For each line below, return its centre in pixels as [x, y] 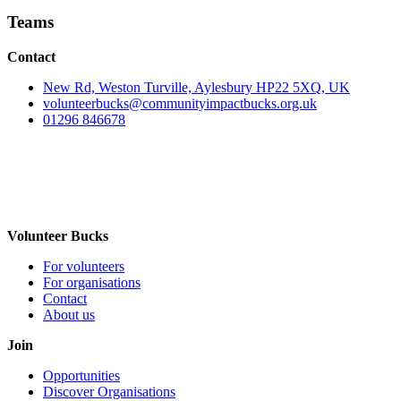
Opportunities [81, 375]
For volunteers [84, 266]
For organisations [92, 282]
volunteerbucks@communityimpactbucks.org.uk [180, 103]
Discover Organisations [109, 391]
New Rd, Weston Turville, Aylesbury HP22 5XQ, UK [196, 87]
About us [69, 314]
